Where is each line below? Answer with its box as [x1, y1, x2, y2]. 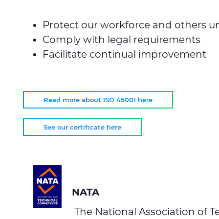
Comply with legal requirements [43, 34, 200, 45]
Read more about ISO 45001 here [44, 96, 153, 104]
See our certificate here [44, 123, 121, 131]
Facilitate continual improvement [43, 48, 206, 60]
